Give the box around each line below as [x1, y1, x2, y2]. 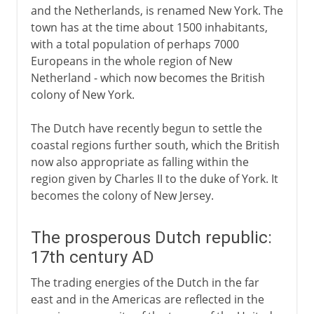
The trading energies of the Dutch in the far [30, 274, 259, 290]
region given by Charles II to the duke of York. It [30, 170, 278, 186]
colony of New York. [30, 86, 135, 102]
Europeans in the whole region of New [30, 53, 232, 69]
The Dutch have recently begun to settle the [30, 120, 262, 136]
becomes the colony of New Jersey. [30, 187, 214, 203]
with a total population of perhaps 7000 [30, 36, 239, 52]
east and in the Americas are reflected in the [30, 291, 264, 307]
